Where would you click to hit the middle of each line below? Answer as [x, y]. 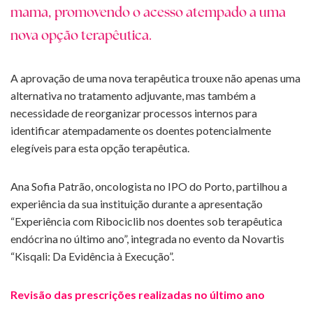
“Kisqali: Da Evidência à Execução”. [92, 256]
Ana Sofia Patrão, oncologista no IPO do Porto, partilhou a [149, 187]
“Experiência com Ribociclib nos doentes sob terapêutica [146, 221]
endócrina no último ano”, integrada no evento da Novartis [147, 239]
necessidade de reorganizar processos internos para [134, 113]
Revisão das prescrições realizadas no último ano [138, 295]
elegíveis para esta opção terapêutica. [100, 148]
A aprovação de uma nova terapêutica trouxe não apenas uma [155, 78]
